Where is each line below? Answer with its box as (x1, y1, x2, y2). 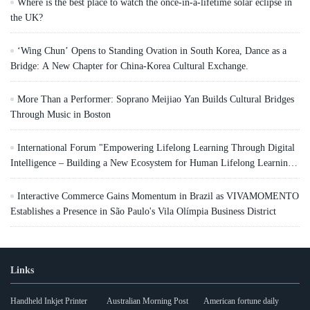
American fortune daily (203, 296, 279, 307)
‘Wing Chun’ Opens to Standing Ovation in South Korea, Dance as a (17, 46, 286, 57)
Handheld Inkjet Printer (10, 296, 87, 307)
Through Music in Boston (10, 109, 111, 120)
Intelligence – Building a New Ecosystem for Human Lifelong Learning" (10, 158, 297, 169)
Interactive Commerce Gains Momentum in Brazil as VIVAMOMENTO (17, 191, 299, 202)
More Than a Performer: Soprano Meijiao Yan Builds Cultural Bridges (17, 94, 294, 105)
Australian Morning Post (107, 296, 189, 307)
